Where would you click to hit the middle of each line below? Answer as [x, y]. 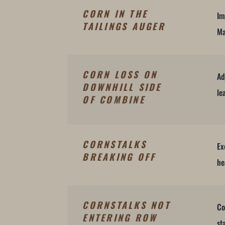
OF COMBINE [114, 100]
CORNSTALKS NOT [126, 205]
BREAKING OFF [119, 156]
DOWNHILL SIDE [122, 87]
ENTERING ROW [120, 217]
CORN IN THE [115, 14]
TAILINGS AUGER [124, 26]
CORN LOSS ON [120, 75]
